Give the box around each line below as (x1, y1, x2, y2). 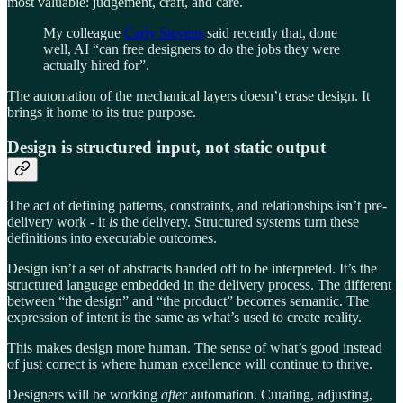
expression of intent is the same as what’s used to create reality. (7, 309, 362, 326)
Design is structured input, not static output (7, 137, 326, 157)
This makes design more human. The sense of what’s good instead (7, 340, 382, 356)
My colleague (43, 24, 124, 40)
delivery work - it (7, 214, 109, 230)
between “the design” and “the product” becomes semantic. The (7, 293, 369, 309)
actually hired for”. (43, 57, 149, 73)
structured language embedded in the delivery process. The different (7, 277, 391, 293)
